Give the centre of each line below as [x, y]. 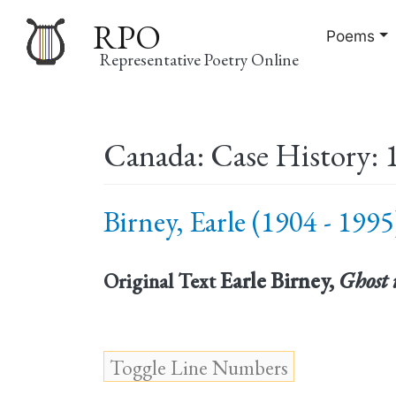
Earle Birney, [279, 280]
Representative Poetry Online [200, 59]
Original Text [160, 281]
